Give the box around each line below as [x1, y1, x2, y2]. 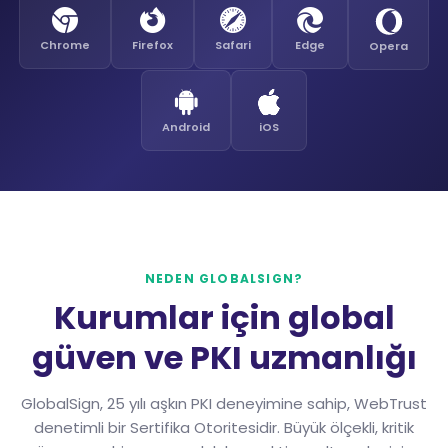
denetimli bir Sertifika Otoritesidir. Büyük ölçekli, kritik [34, 416, 414, 438]
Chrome [40, 36, 90, 53]
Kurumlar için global [53, 294, 395, 340]
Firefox [132, 36, 173, 53]
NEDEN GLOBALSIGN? [144, 269, 304, 287]
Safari [215, 36, 251, 53]
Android [162, 118, 210, 135]
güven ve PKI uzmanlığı [31, 334, 417, 380]
